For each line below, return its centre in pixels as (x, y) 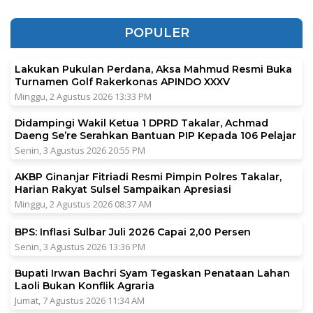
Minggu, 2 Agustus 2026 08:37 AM (83, 204)
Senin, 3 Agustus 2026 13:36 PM (80, 246)
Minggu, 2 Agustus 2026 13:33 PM (83, 96)
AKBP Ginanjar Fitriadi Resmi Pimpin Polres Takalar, (148, 176)
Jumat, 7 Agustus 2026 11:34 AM (80, 300)
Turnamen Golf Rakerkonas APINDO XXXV (122, 81)
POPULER (156, 32)
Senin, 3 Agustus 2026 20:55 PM (80, 150)
